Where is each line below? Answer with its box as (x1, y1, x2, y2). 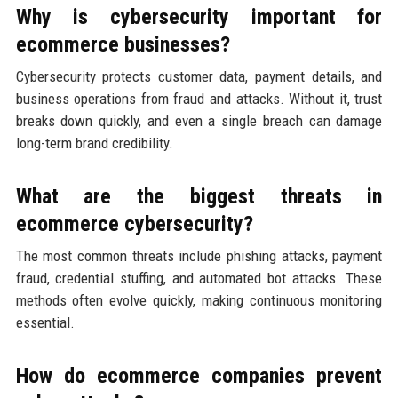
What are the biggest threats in (15, 183, 383, 209)
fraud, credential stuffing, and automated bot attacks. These (15, 268, 383, 287)
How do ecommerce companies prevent (15, 362, 383, 388)
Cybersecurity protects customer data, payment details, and (15, 67, 383, 85)
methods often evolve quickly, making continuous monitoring (15, 291, 383, 309)
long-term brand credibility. (15, 133, 173, 152)
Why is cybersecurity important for (15, 4, 383, 29)
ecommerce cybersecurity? (15, 211, 253, 236)
